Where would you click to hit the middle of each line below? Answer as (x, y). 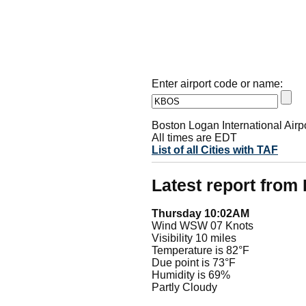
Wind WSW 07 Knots (203, 226)
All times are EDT (194, 137)
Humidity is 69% (191, 275)
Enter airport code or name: (217, 83)
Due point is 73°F (194, 263)
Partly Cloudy (184, 288)
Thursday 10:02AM (200, 214)
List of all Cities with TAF (215, 150)
